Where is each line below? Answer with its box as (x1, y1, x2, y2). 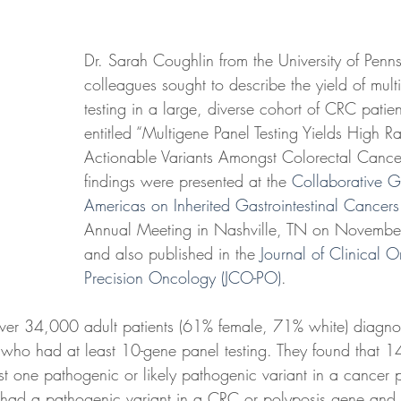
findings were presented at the (84, 170, 292, 192)
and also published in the (84, 243, 260, 265)
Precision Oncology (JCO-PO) (84, 267, 281, 289)
